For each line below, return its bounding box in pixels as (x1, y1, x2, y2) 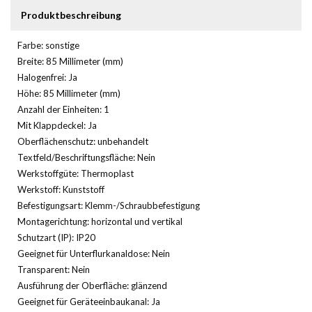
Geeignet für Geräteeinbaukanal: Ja (17, 295, 160, 307)
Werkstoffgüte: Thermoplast (17, 167, 134, 179)
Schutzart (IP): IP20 (17, 231, 95, 243)
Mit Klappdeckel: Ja (17, 119, 97, 131)
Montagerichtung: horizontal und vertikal (17, 215, 182, 227)
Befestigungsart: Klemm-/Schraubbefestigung (17, 199, 200, 211)
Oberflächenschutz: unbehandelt (17, 135, 148, 147)
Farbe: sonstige (17, 39, 79, 51)
